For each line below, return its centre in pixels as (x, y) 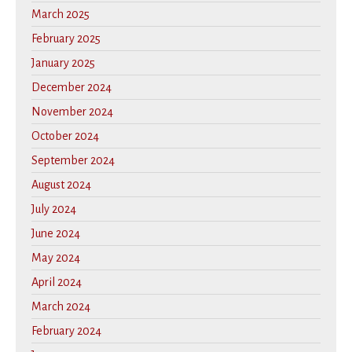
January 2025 (63, 63)
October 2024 (65, 136)
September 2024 (73, 161)
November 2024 (72, 112)
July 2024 (54, 209)
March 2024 (61, 307)
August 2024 (61, 185)
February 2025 (66, 39)
